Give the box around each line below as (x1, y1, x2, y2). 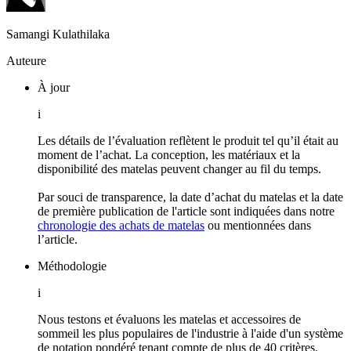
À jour (38, 80, 70, 94)
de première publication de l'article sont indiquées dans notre (38, 204, 335, 218)
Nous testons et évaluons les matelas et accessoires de (38, 312, 301, 326)
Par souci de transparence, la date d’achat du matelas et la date (38, 190, 343, 204)
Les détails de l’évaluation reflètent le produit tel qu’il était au (38, 133, 338, 147)
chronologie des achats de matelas (38, 218, 204, 232)
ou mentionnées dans (204, 218, 311, 232)
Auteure (6, 53, 46, 67)
